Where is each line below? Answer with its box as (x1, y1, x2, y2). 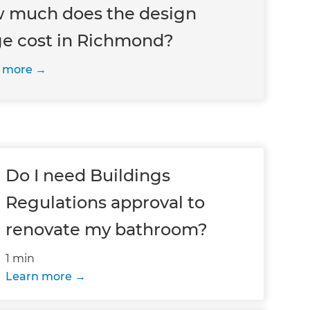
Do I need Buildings (6, 165, 171, 185)
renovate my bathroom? (6, 219, 208, 239)
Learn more (6, 270, 73, 283)
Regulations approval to (6, 192, 206, 212)
